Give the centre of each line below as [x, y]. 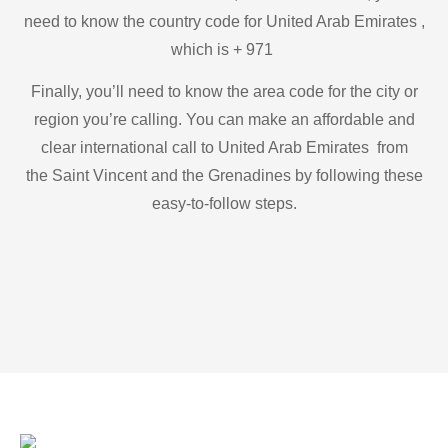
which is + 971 [224, 49]
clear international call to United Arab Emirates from [224, 148]
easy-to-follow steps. [224, 204]
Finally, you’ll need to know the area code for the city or [224, 92]
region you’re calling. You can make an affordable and [224, 120]
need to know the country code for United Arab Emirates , [224, 21]
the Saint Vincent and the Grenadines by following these [224, 176]
